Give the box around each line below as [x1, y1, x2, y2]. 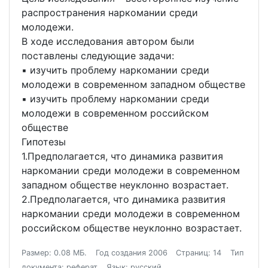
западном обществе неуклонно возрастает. [22, 179, 229, 191]
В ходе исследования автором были [22, 35, 194, 48]
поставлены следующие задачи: [22, 50, 174, 62]
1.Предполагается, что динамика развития [22, 150, 223, 163]
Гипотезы [22, 136, 69, 148]
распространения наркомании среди [22, 7, 198, 19]
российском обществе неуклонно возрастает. [22, 222, 242, 234]
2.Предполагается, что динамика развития [22, 193, 226, 206]
